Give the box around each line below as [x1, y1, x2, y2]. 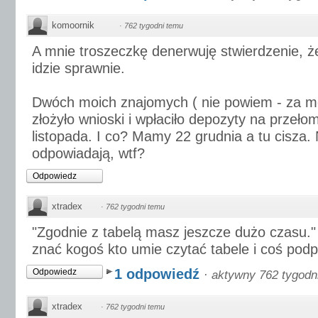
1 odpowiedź [114, 266, 204, 282]
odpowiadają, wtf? [32, 146, 145, 161]
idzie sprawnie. [32, 60, 125, 76]
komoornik [52, 20, 94, 31]
